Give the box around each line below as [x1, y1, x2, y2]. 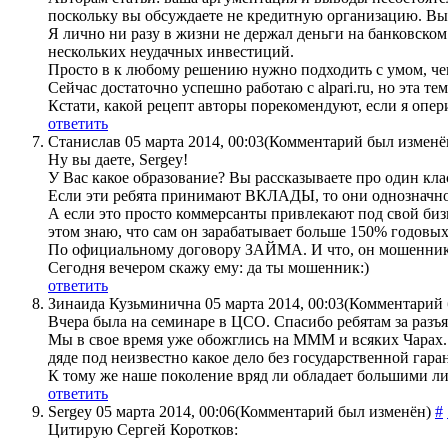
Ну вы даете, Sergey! [48, 151, 188, 169]
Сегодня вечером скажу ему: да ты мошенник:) [48, 259, 369, 277]
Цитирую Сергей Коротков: [48, 421, 238, 439]
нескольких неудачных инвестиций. [48, 43, 294, 61]
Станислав [48, 133, 121, 151]
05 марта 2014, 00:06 [96, 403, 235, 421]
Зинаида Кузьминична [48, 295, 201, 313]
